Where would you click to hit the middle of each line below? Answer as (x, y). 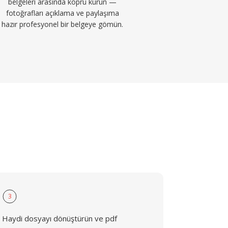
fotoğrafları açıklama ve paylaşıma (62, 13)
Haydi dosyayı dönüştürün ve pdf (60, 218)
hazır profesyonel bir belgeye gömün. (63, 24)
